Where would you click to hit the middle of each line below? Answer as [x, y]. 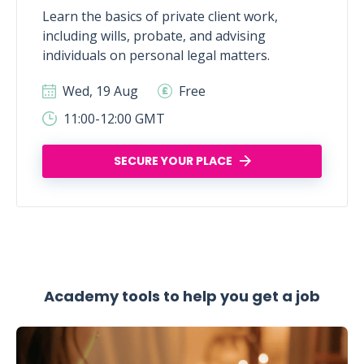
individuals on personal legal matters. [156, 55]
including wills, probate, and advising [154, 36]
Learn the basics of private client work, [160, 16]
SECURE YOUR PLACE [173, 161]
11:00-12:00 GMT [113, 119]
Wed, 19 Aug [99, 91]
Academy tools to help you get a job [182, 296]
